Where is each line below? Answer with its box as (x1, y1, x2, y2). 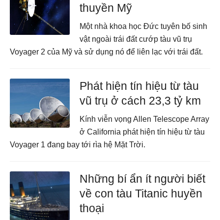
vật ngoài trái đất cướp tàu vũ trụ (80, 35, 192, 43)
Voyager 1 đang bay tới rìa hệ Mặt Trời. (10, 140, 145, 149)
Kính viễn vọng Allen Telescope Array (80, 115, 210, 123)
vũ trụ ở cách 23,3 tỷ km (80, 94, 201, 107)
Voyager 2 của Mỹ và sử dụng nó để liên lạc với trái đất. (10, 48, 203, 56)
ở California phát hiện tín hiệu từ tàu (80, 128, 205, 136)
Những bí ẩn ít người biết (80, 172, 206, 185)
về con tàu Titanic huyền (80, 187, 203, 200)
